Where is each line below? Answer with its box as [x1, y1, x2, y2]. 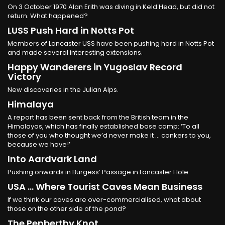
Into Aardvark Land [8, 152, 97, 165]
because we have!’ [8, 139, 70, 149]
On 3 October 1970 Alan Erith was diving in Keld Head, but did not [8, 2, 214, 12]
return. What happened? [8, 11, 88, 21]
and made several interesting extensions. [8, 47, 143, 57]
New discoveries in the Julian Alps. [8, 84, 119, 94]
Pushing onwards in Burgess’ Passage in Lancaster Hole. [8, 167, 190, 177]
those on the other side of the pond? [8, 203, 126, 213]
